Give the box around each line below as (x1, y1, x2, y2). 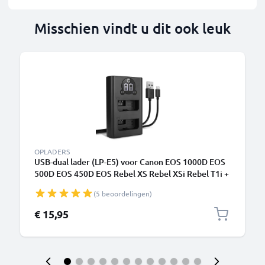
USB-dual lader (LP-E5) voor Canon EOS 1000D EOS (34, 156, 225, 167)
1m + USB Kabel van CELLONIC (34, 180, 148, 191)
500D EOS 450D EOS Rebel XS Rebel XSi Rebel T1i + (34, 168, 229, 179)
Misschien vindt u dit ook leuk (34, 19, 231, 37)
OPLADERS (34, 147, 70, 156)
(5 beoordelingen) (93, 189, 152, 198)
